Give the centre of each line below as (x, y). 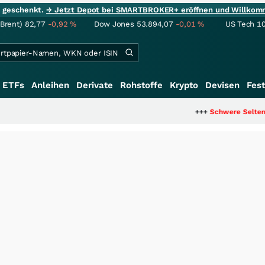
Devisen (222, 85)
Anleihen (50, 85)
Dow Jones (114, 24)
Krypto (184, 85)
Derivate (95, 85)
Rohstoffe (141, 85)
